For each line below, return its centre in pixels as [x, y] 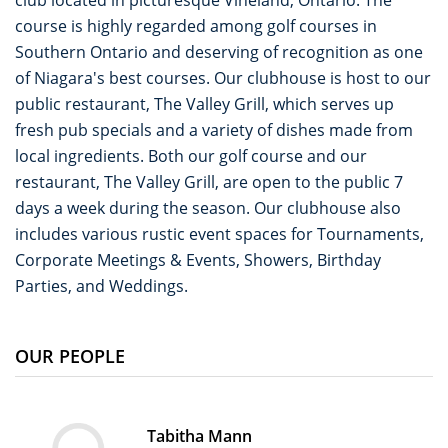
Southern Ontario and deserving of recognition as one [219, 52]
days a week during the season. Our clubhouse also [208, 208]
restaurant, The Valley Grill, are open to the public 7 [209, 182]
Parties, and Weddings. [101, 286]
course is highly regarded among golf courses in [196, 26]
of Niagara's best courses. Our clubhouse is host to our [223, 78]
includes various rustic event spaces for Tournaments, [219, 234]
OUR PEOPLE [70, 356]
